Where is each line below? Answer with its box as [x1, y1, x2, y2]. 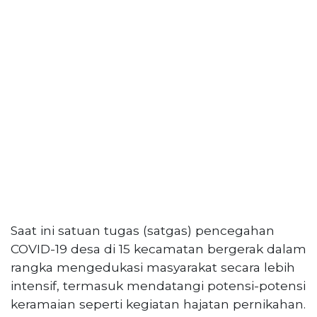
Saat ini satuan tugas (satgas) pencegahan [11, 223, 275, 238]
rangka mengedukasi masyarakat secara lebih [11, 260, 295, 275]
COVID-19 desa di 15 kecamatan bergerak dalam [11, 241, 306, 257]
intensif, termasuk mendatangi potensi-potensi [11, 278, 306, 294]
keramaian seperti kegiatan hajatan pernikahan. [11, 296, 306, 312]
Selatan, [11, 7, 38, 16]
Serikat [11, 85, 35, 94]
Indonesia [11, 116, 44, 125]
